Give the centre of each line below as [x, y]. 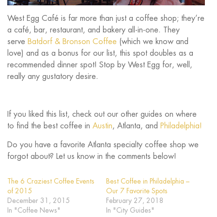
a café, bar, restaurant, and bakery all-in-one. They [93, 30]
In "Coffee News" [34, 210]
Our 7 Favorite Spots [137, 191]
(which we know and [153, 42]
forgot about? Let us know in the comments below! [92, 156]
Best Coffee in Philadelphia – [148, 181]
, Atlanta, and [136, 126]
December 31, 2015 [39, 201]
